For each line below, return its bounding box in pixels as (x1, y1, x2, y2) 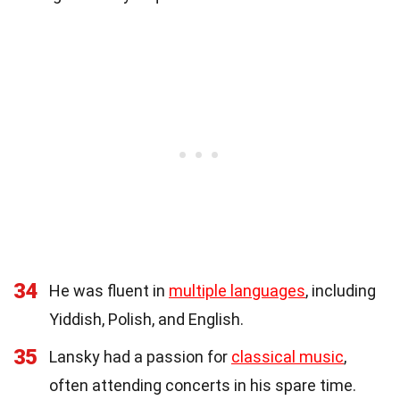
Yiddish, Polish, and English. (49, 309, 244, 329)
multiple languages (169, 280, 305, 300)
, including (305, 280, 376, 300)
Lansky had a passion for (49, 346, 231, 366)
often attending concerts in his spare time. (49, 375, 356, 395)
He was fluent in (49, 280, 169, 300)
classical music (231, 346, 344, 366)
